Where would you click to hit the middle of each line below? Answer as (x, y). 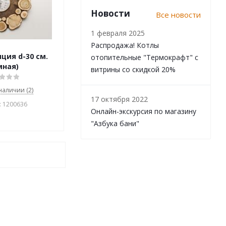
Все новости (178, 15)
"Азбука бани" (115, 123)
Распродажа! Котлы (125, 45)
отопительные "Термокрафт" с (145, 57)
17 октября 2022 (119, 99)
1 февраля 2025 (118, 33)
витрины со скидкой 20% (133, 69)
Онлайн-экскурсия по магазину (144, 111)
